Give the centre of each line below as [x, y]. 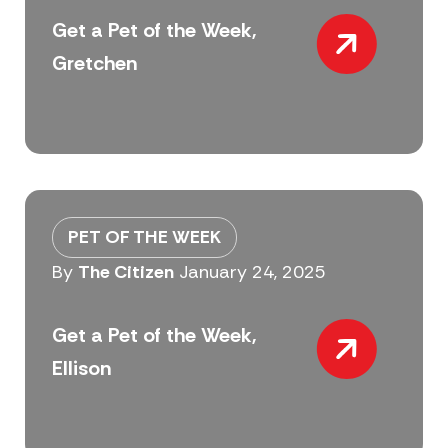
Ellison [81, 367]
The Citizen [125, 272]
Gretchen [94, 62]
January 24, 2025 [252, 272]
